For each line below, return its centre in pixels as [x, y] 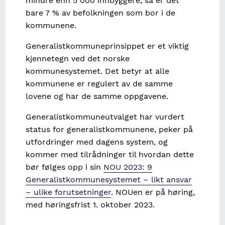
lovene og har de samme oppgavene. [98, 96]
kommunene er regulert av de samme [99, 84]
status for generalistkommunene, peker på [109, 130]
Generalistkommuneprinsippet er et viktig [107, 46]
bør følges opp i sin [65, 167]
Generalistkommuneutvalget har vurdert [105, 117]
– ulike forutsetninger [69, 192]
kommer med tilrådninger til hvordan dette [110, 155]
